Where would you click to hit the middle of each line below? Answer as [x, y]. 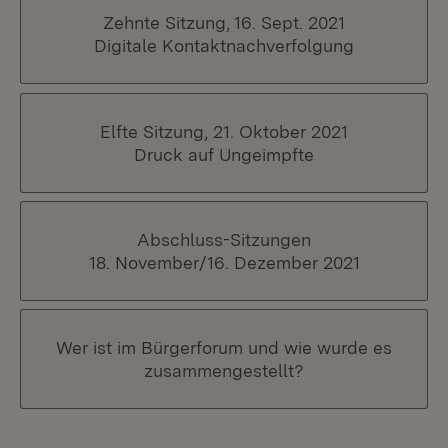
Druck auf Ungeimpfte [224, 154]
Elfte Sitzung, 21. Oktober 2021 [224, 131]
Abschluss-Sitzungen [224, 239]
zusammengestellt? [224, 370]
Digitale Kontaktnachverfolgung [224, 46]
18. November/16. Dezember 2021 [224, 262]
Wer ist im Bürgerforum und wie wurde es [224, 347]
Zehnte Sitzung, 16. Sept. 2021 [224, 23]
